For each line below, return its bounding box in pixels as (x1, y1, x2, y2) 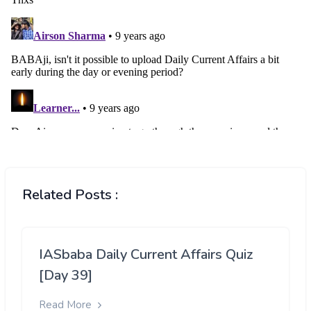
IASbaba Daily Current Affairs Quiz (39, 245, 253, 264)
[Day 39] (39, 266, 92, 285)
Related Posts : (22, 185, 118, 205)
